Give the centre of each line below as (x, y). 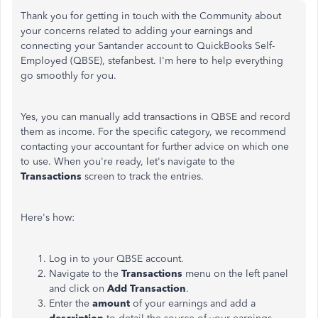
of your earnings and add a (193, 303)
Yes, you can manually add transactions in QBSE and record (155, 117)
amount (111, 303)
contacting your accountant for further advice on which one (155, 147)
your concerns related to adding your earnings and (137, 31)
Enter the (71, 303)
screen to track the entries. (143, 176)
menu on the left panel (235, 274)
